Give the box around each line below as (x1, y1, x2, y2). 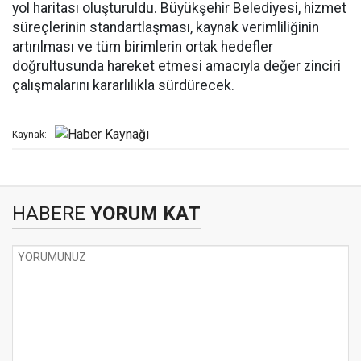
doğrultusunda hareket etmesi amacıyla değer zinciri (12, 58, 341, 74)
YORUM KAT (85, 202, 201, 225)
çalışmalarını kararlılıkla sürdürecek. (12, 77, 234, 93)
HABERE (12, 202, 85, 225)
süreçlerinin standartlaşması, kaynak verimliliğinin (12, 19, 319, 35)
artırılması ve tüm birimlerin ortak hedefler (12, 39, 273, 55)
